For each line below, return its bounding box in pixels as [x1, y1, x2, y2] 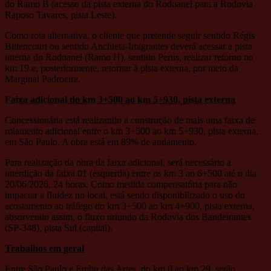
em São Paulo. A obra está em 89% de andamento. [5, 136, 197, 147]
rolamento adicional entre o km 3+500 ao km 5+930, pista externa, [5, 125, 258, 136]
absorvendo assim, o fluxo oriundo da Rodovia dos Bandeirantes [5, 211, 251, 222]
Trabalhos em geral [5, 243, 84, 253]
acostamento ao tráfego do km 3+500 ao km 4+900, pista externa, [5, 200, 255, 211]
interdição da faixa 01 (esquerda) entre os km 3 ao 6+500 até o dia [5, 168, 256, 178]
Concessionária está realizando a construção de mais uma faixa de [5, 114, 255, 125]
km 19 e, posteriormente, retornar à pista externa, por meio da [5, 62, 238, 73]
